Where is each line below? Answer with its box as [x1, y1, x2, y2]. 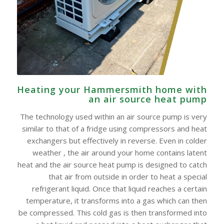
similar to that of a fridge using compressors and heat [22, 123, 207, 134]
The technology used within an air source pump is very [20, 111, 207, 122]
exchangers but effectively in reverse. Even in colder [27, 135, 207, 146]
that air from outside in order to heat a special [48, 171, 207, 182]
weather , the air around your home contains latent [32, 147, 207, 158]
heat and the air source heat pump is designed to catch [17, 159, 207, 170]
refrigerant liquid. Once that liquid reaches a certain [32, 183, 207, 194]
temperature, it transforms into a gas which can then [26, 195, 207, 206]
